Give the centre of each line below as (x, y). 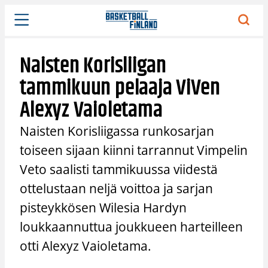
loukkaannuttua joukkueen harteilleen (132, 226)
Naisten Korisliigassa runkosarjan (117, 131)
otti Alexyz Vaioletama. (86, 246)
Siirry (15, 11)
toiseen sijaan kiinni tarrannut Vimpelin (134, 150)
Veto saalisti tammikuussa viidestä (119, 169)
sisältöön (23, 24)
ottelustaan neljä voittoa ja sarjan (117, 188)
